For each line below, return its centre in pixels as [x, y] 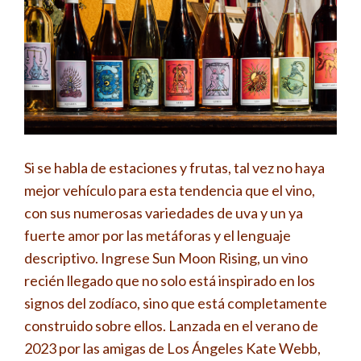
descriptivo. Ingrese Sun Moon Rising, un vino [166, 257]
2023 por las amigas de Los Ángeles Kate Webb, [172, 348]
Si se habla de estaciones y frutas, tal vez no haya [174, 167]
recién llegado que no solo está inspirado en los [170, 280]
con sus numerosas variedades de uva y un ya [164, 212]
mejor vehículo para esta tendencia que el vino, [170, 190]
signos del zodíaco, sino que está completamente [176, 303]
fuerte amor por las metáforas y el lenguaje [158, 235]
